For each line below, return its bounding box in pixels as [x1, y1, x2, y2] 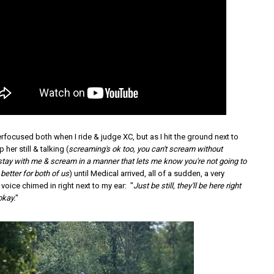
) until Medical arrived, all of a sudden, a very [69, 169, 225, 178]
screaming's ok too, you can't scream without [68, 144, 223, 154]
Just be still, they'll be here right [133, 181, 242, 190]
